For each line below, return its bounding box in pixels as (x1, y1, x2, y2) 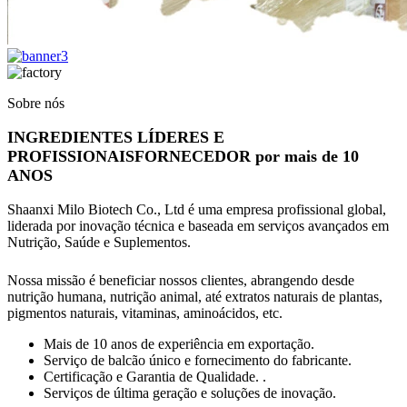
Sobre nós (7, 95, 65, 111)
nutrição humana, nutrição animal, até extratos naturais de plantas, (7, 289, 382, 304)
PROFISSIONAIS (7, 147, 134, 165)
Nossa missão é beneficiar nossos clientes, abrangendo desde (7, 273, 354, 288)
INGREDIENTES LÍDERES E (7, 128, 224, 146)
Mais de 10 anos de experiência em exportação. (44, 336, 314, 352)
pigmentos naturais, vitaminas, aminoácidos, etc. (7, 305, 283, 321)
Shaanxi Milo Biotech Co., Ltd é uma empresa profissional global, (7, 202, 386, 217)
